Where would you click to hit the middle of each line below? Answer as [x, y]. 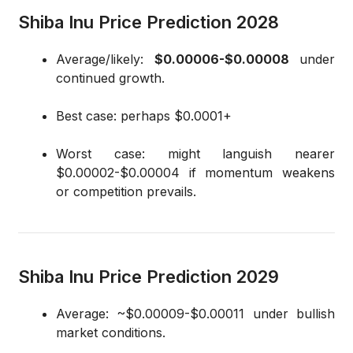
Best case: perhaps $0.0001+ [144, 116]
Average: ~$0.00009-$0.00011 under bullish [195, 314]
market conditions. [111, 333]
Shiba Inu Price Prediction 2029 [149, 277]
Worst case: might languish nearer [195, 154]
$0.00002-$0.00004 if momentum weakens [195, 173]
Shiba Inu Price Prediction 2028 [149, 22]
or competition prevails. [126, 192]
